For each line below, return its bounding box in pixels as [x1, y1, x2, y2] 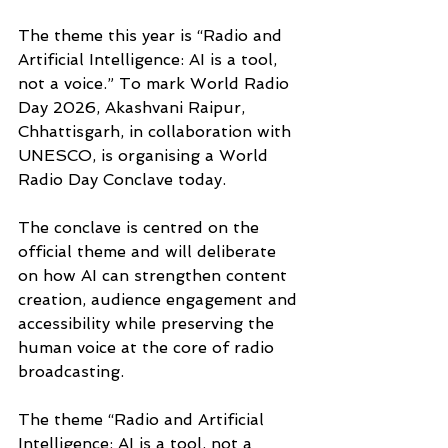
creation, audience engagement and [18, 290, 302, 310]
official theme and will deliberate [18, 242, 281, 262]
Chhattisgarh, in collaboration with [18, 122, 296, 142]
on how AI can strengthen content [18, 266, 292, 286]
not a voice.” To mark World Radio [18, 74, 294, 94]
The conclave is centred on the [18, 218, 264, 238]
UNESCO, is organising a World [18, 146, 273, 166]
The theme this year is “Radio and [18, 26, 287, 46]
